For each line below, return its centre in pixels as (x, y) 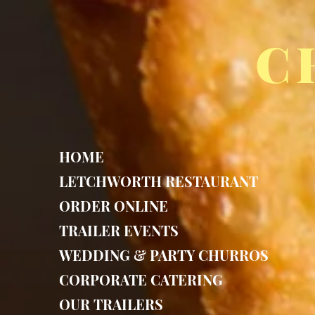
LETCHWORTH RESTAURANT (159, 181)
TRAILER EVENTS (119, 230)
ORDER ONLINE (114, 206)
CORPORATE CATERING (141, 279)
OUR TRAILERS (111, 304)
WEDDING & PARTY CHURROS (164, 255)
